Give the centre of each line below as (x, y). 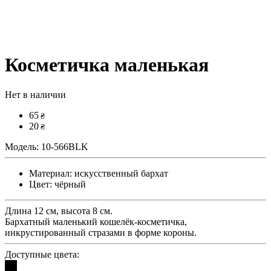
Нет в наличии (35, 94)
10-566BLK (64, 146)
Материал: (51, 173)
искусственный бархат (120, 173)
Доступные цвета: (42, 254)
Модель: (22, 146)
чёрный (69, 184)
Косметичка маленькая (107, 65)
